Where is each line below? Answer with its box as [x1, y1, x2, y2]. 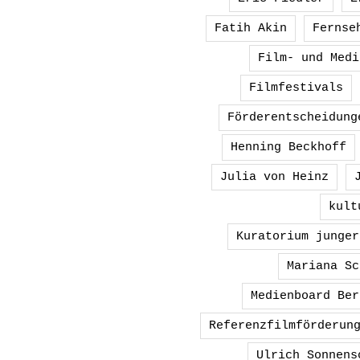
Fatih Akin [214, 21, 287, 35]
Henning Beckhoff [231, 140, 346, 153]
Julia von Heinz [219, 170, 329, 183]
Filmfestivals [248, 80, 343, 94]
